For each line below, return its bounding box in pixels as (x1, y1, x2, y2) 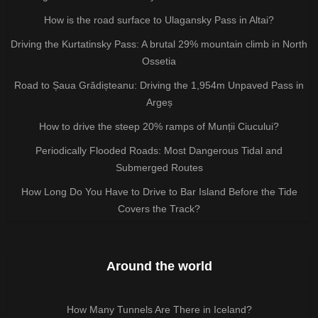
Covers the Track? (118, 202, 200, 214)
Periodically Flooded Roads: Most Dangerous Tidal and (35, 144, 283, 156)
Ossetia (142, 55, 176, 67)
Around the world (106, 258, 212, 273)
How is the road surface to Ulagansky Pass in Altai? (44, 13, 274, 26)
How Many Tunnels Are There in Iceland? (66, 303, 252, 315)
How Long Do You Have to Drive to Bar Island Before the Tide (21, 185, 297, 197)
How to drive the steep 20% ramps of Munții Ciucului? (39, 120, 279, 132)
